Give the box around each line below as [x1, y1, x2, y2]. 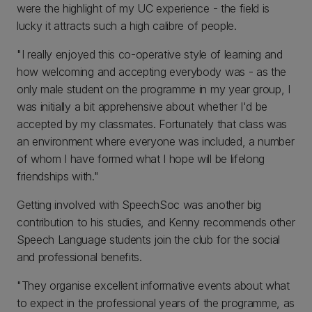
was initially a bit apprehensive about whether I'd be [17, 100, 268, 114]
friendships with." [17, 169, 99, 183]
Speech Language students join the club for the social [17, 233, 281, 247]
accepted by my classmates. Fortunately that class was [17, 117, 288, 131]
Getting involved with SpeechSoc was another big [17, 198, 261, 212]
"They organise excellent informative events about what [17, 279, 290, 292]
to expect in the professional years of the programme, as [17, 296, 295, 310]
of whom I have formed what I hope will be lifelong [17, 152, 265, 166]
